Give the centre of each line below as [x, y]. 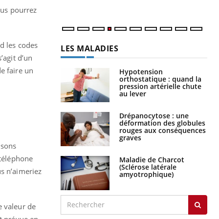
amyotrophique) [146, 174]
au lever [133, 93]
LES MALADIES [89, 48]
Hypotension [141, 71]
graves [130, 137]
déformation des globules [162, 123]
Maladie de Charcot [152, 159]
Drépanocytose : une [154, 115]
